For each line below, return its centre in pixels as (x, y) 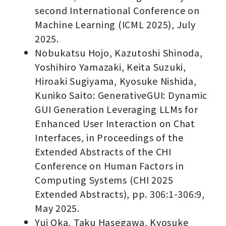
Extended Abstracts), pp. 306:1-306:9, (120, 194)
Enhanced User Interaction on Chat (115, 123)
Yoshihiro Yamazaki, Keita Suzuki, (110, 67)
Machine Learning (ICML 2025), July (115, 24)
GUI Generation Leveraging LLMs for (117, 109)
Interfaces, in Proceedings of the (109, 137)
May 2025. (57, 208)
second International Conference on (117, 10)
